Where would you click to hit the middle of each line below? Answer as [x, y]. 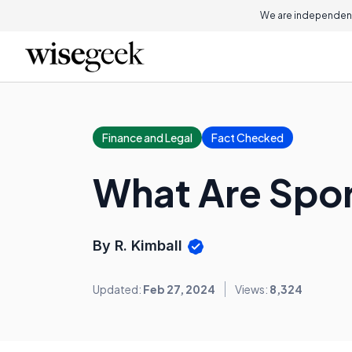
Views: [252, 290]
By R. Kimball [139, 246]
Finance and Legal [147, 137]
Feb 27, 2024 [179, 290]
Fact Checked [247, 137]
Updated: [118, 290]
